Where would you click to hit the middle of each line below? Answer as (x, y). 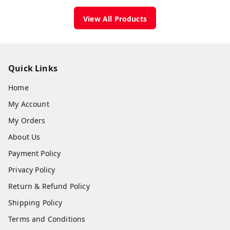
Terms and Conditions (47, 219)
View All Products (115, 19)
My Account (29, 104)
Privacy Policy (32, 170)
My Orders (27, 121)
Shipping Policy (35, 203)
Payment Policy (35, 154)
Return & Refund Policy (49, 186)
